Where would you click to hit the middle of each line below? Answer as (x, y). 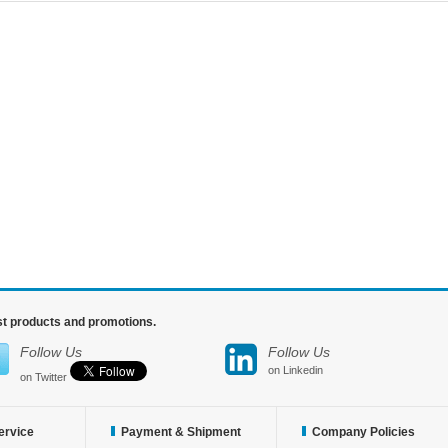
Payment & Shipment (181, 432)
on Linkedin (295, 370)
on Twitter (43, 377)
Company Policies (363, 432)
